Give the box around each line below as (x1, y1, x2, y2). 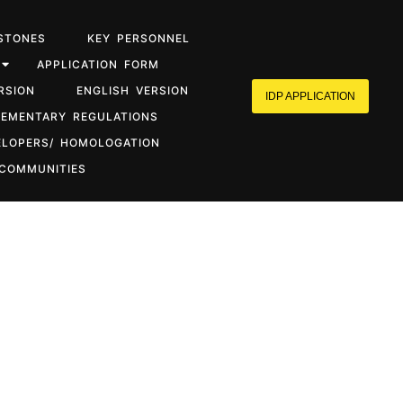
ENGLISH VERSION (76, 84, 190, 97)
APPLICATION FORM (36, 58, 159, 71)
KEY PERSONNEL (87, 31, 191, 45)
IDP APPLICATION (265, 90, 356, 103)
